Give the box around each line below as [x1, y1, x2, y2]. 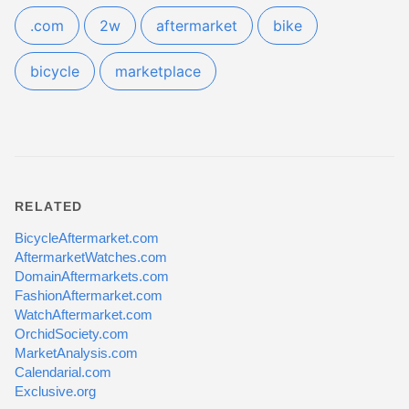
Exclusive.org [15, 383, 96, 399]
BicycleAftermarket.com [15, 230, 159, 246]
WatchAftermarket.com [15, 307, 152, 322]
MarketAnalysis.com [15, 345, 138, 361]
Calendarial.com [15, 364, 111, 380]
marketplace [115, 62, 201, 80]
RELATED [15, 199, 83, 214]
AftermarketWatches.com [15, 249, 167, 265]
